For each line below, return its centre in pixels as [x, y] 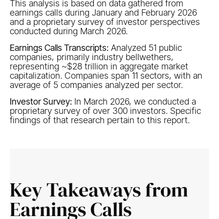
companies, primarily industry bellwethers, [91, 57]
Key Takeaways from [99, 190]
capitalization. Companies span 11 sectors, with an [106, 76]
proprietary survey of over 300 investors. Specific [105, 111]
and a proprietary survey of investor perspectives [105, 22]
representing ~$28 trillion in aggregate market [99, 66]
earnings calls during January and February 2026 [103, 12]
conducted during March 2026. [68, 31]
